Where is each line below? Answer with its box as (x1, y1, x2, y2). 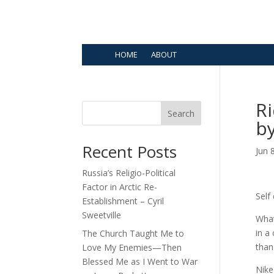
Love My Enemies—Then (82, 242, 182, 254)
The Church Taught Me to (82, 228, 185, 240)
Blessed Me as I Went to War (82, 256, 198, 268)
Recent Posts (82, 141, 177, 163)
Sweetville (82, 209, 122, 221)
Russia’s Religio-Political (82, 167, 176, 179)
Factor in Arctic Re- (82, 181, 158, 193)
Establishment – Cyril (82, 195, 165, 207)
